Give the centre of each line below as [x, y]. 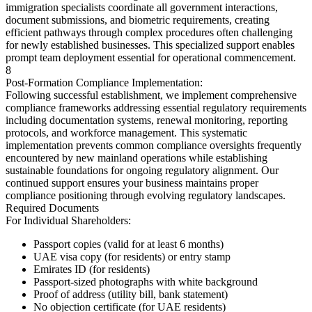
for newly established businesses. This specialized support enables [150, 45]
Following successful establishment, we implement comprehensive [151, 95]
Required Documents [52, 208]
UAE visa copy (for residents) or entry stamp [132, 256]
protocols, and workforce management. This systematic [126, 132]
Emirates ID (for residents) [92, 269]
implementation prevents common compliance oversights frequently [154, 145]
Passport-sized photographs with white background [146, 281]
